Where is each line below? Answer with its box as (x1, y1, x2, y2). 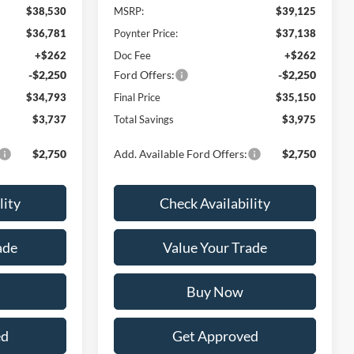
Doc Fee (114, 48, 152, 62)
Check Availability (160, 194, 270, 212)
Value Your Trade (163, 238, 267, 256)
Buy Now (186, 282, 243, 300)
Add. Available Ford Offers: (114, 146, 248, 160)
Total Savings (114, 112, 175, 126)
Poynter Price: (114, 26, 179, 40)
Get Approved (171, 326, 258, 345)
